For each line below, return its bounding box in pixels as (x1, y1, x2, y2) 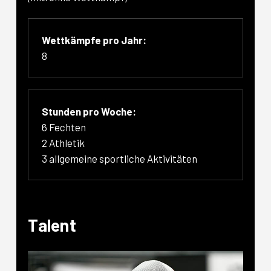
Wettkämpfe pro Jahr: (42, 34, 147, 47)
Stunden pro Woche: (42, 105, 137, 118)
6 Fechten (42, 121, 87, 134)
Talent (28, 214, 76, 235)
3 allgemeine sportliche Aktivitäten (42, 152, 198, 165)
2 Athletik (42, 137, 85, 149)
